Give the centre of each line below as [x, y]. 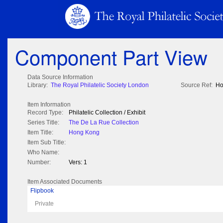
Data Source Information [60, 77]
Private [44, 204]
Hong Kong [84, 133]
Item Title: [40, 133]
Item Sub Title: [47, 143]
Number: [39, 163]
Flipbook [42, 191]
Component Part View [111, 57]
